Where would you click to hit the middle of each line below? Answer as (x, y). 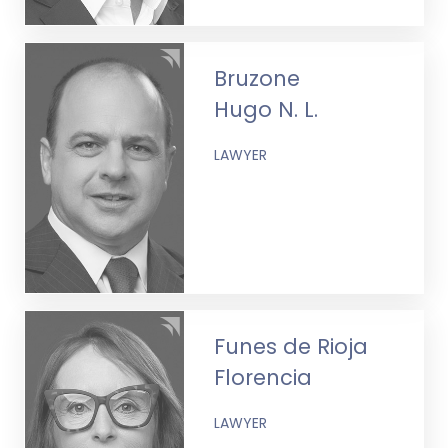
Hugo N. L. (266, 109)
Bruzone (257, 78)
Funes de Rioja (291, 346)
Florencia (263, 377)
